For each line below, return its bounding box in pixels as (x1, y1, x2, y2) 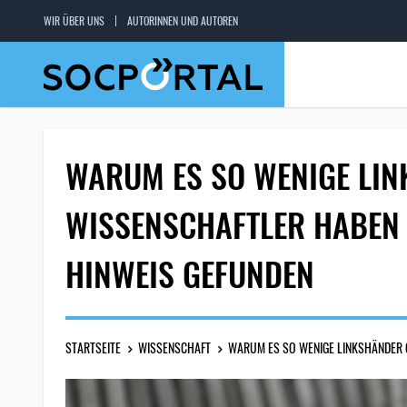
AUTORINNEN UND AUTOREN (127, 13, 238, 28)
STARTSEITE (65, 338, 121, 357)
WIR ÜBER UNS (44, 13, 104, 28)
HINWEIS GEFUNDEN (65, 249, 314, 297)
